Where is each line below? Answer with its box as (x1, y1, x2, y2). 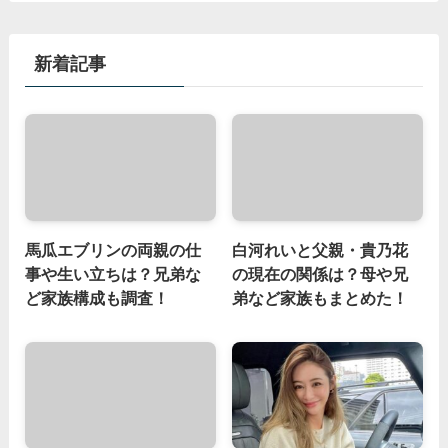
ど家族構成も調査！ (24, 288, 169, 307)
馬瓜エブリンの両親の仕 (24, 240, 201, 259)
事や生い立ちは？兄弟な (24, 264, 201, 283)
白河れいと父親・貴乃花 (232, 240, 409, 259)
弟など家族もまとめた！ (232, 288, 409, 307)
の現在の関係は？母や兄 (232, 264, 409, 283)
